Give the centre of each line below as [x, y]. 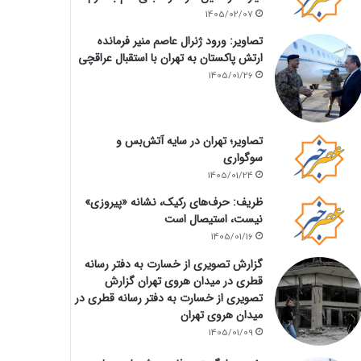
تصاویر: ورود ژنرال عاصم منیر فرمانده [180, 41]
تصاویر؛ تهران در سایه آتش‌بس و [189, 141]
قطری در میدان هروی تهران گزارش [183, 281]
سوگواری [243, 158]
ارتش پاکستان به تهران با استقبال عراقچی [170, 58]
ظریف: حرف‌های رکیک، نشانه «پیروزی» [173, 203]
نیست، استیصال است [213, 220]
